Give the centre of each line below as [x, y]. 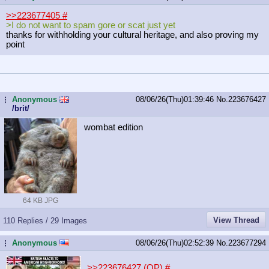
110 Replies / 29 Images [45, 220]
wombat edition [113, 127]
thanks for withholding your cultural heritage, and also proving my [132, 35]
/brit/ [21, 108]
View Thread [236, 220]
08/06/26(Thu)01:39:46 [176, 99]
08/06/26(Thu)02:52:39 [176, 243]
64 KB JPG [41, 200]
